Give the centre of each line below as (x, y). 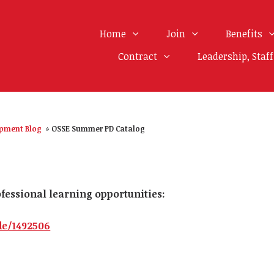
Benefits (245, 34)
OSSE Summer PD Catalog (98, 128)
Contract (139, 56)
